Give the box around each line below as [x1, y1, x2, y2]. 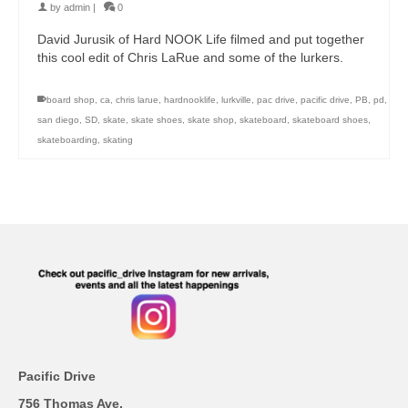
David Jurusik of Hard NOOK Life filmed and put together [37, 32, 364, 47]
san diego [37, 115, 79, 126]
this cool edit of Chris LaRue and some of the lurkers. [37, 50, 343, 66]
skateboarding [37, 135, 97, 146]
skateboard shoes [292, 115, 368, 126]
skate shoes [131, 115, 182, 126]
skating [103, 135, 133, 146]
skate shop [188, 115, 234, 126]
